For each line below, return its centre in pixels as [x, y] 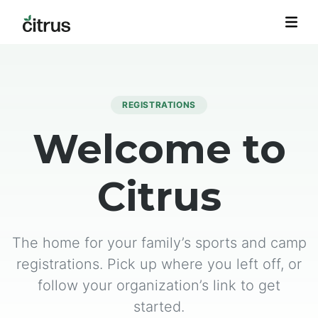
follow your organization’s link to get [159, 285]
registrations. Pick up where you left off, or [159, 264]
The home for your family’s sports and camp [159, 243]
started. [159, 307]
